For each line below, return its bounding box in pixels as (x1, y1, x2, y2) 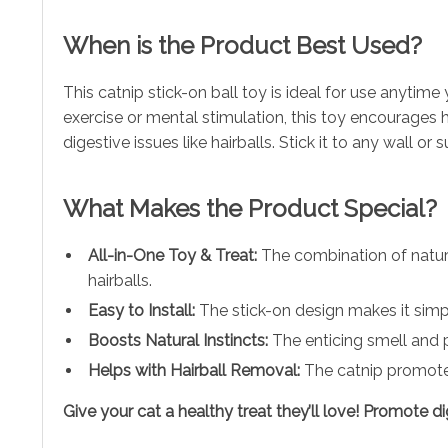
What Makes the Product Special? (63, 193, 437, 223)
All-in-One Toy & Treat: (88, 245, 257, 265)
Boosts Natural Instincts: (88, 330, 268, 350)
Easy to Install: (88, 300, 195, 320)
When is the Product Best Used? (63, 30, 422, 60)
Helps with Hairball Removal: (88, 360, 300, 380)
